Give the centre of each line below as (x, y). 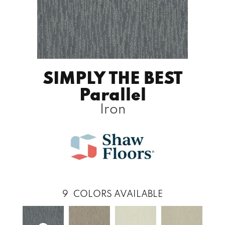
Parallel (113, 93)
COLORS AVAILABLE (118, 193)
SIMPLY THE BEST (113, 77)
